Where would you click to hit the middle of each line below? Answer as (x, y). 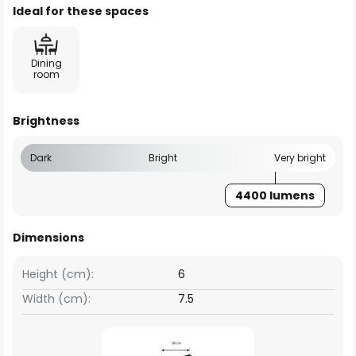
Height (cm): (58, 274)
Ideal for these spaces (81, 11)
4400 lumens (275, 195)
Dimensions (48, 238)
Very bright (300, 158)
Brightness (46, 121)
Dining (46, 63)
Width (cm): (56, 299)
